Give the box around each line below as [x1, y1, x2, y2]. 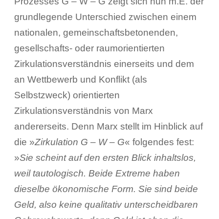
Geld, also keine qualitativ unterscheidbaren [14, 199, 198, 210]
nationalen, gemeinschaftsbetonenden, [14, 27, 178, 38]
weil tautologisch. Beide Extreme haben [14, 168, 180, 178]
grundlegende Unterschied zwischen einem [14, 11, 197, 22]
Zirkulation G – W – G [34, 136, 125, 147]
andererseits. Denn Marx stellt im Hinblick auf [14, 121, 203, 131]
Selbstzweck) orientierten [14, 89, 120, 100]
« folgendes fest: [124, 136, 194, 147]
